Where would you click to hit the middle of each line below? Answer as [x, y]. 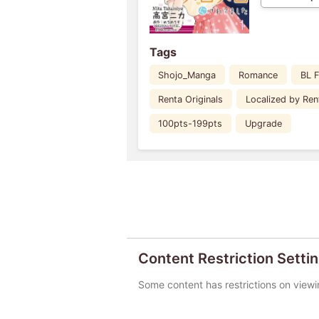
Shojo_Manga [187, 75]
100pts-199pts [190, 123]
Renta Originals [191, 99]
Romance [258, 75]
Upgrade [264, 123]
